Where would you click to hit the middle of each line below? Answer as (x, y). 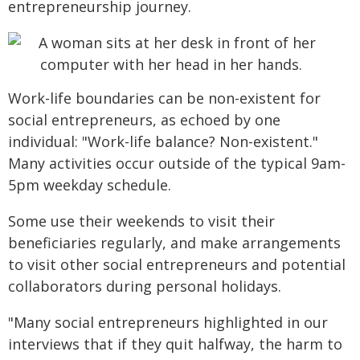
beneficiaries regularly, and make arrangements (174, 242)
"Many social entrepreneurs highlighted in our (168, 322)
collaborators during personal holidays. (145, 286)
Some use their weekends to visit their (141, 221)
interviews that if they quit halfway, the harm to (175, 344)
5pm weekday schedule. (90, 184)
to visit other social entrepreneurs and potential (177, 264)
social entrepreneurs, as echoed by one (144, 119)
